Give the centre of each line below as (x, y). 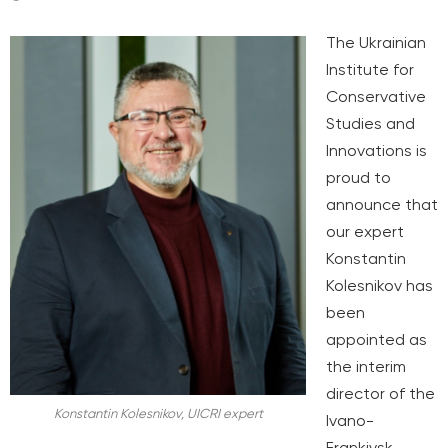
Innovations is (376, 151)
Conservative (375, 97)
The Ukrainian (375, 43)
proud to (358, 178)
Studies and (370, 124)
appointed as (376, 340)
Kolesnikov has (379, 286)
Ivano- (349, 421)
